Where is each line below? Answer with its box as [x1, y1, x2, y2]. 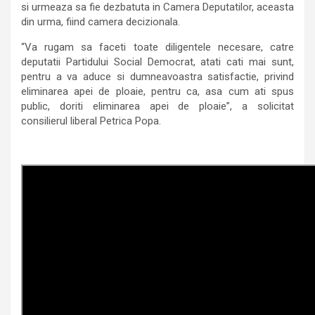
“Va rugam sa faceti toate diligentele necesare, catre [21, 40, 294, 53]
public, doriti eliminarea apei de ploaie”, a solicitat [21, 99, 294, 112]
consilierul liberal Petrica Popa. [21, 114, 161, 127]
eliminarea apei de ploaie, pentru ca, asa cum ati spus [21, 84, 294, 98]
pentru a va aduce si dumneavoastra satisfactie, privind [21, 70, 294, 83]
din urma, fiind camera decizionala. [21, 15, 180, 28]
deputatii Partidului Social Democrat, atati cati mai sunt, [21, 55, 294, 68]
